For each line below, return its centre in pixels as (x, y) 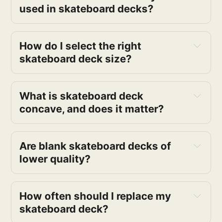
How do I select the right (81, 46)
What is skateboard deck (82, 96)
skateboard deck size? (76, 59)
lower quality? (55, 159)
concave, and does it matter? (92, 109)
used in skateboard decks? (87, 9)
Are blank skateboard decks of (95, 146)
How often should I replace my (95, 196)
